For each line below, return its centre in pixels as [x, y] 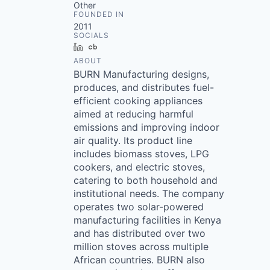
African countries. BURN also [139, 260]
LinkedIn [104, 47]
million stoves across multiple [141, 246]
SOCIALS [91, 35]
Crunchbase [126, 47]
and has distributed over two [140, 233]
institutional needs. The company [149, 193]
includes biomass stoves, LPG [141, 154]
